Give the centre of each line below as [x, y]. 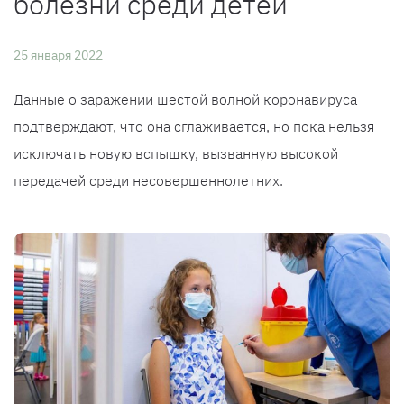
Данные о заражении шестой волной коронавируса [185, 99]
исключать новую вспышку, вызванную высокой [176, 153]
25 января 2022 [58, 55]
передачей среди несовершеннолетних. [148, 180]
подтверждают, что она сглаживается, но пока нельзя [194, 126]
